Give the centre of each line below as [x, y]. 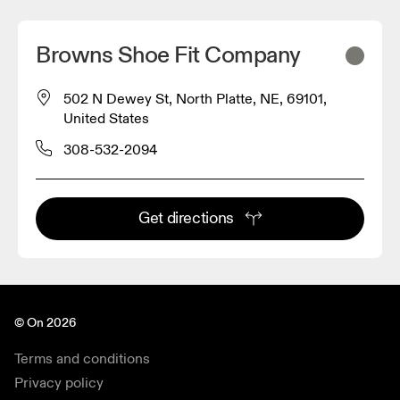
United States [106, 118]
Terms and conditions [82, 358]
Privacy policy [59, 383]
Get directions [186, 218]
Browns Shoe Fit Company [168, 55]
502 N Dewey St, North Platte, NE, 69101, [195, 99]
